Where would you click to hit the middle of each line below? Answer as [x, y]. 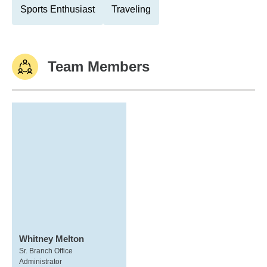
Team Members [99, 66]
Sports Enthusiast [58, 9]
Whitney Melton [52, 239]
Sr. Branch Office [46, 251]
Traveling [131, 9]
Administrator [41, 262]
